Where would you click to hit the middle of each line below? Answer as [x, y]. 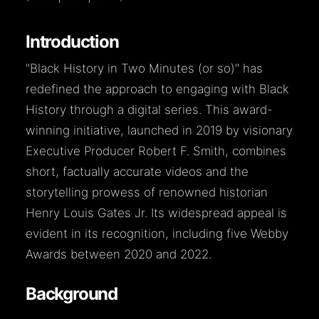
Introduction [72, 42]
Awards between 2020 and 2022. [119, 254]
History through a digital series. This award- [149, 110]
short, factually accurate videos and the [137, 172]
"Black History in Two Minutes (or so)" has [144, 68]
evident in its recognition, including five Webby [157, 234]
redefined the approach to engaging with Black [157, 89]
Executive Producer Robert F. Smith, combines [156, 151]
